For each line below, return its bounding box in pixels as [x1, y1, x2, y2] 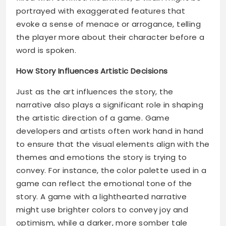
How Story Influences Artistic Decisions [16, 66, 168, 76]
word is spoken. [16, 45, 77, 55]
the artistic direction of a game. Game [16, 112, 170, 123]
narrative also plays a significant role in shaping [16, 99, 203, 110]
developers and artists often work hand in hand [16, 126, 204, 136]
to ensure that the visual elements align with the [16, 139, 210, 149]
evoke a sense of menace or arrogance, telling [16, 19, 201, 29]
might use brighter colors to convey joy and [16, 204, 189, 215]
